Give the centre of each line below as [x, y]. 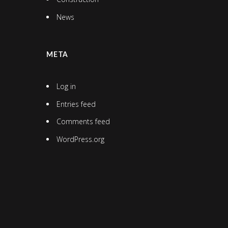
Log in [66, 86]
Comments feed [83, 122]
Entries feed [76, 104]
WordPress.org [80, 139]
